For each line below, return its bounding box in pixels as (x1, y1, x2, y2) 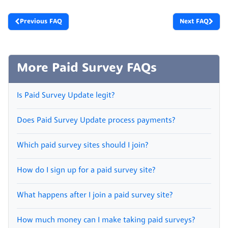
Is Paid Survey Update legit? (17, 91, 115, 100)
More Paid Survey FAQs (17, 62, 157, 75)
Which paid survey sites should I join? (17, 141, 148, 150)
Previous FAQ (20, 18, 62, 25)
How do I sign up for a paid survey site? (17, 166, 155, 175)
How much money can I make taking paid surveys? (17, 216, 195, 224)
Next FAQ (180, 18, 209, 25)
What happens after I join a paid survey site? (17, 191, 173, 199)
